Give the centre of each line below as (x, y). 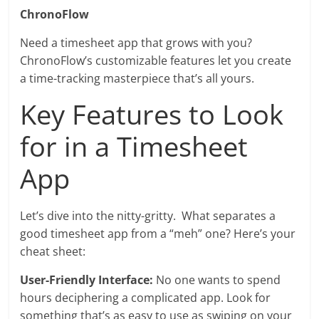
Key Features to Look (152, 114)
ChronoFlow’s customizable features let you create (156, 60)
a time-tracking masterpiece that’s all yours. (137, 78)
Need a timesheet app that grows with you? (136, 42)
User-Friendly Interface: (87, 279)
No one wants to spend (217, 279)
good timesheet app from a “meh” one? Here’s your (158, 233)
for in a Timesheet (134, 146)
